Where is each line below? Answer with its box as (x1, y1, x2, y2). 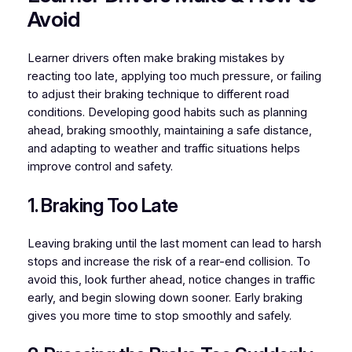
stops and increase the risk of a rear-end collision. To (27, 254, 310, 269)
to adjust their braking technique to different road (27, 86, 289, 101)
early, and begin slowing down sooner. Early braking (27, 290, 302, 305)
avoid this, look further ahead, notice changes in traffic (27, 272, 315, 287)
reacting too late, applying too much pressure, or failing (27, 68, 321, 83)
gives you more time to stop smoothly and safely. (27, 308, 291, 323)
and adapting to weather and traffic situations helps (27, 141, 300, 156)
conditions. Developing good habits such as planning (27, 104, 307, 119)
